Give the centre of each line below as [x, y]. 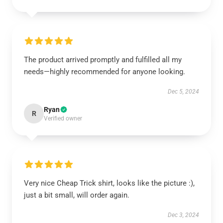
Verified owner [63, 118]
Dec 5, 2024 [183, 92]
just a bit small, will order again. [77, 195]
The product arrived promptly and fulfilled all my [103, 60]
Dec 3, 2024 [183, 215]
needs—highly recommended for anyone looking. [105, 72]
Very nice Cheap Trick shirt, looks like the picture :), [109, 183]
